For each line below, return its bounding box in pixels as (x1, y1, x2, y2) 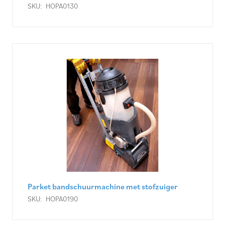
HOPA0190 (45, 194, 78, 204)
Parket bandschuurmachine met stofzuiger (28, 181, 178, 192)
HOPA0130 (45, 1, 78, 11)
